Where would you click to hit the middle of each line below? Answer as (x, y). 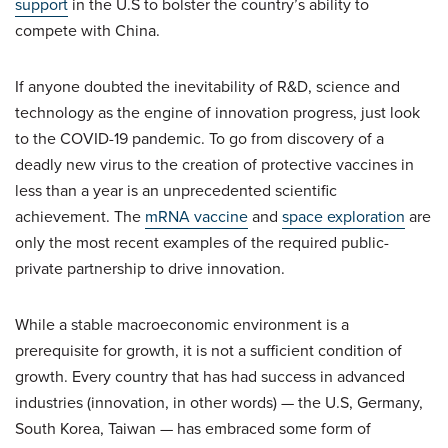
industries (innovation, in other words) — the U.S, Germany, (219, 402)
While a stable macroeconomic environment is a (182, 324)
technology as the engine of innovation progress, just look (217, 112)
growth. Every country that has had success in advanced (210, 376)
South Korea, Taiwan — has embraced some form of (193, 428)
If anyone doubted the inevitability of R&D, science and (207, 86)
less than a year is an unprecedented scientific (176, 190)
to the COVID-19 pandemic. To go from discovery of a (199, 138)
